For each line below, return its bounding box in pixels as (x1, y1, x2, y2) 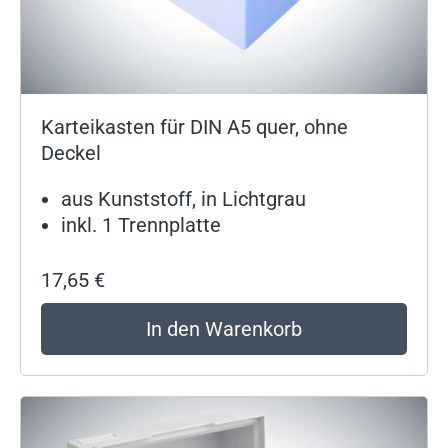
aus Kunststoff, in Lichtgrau (61, 187, 306, 212)
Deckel (41, 141, 101, 166)
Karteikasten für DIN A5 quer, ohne (41, 115, 348, 140)
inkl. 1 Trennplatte (61, 213, 221, 238)
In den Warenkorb (146, 316, 302, 341)
